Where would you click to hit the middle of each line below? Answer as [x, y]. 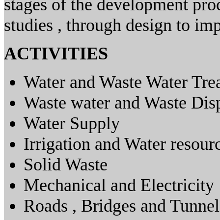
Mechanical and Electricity [119, 185]
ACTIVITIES [56, 54]
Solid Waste [66, 165]
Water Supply [72, 124]
